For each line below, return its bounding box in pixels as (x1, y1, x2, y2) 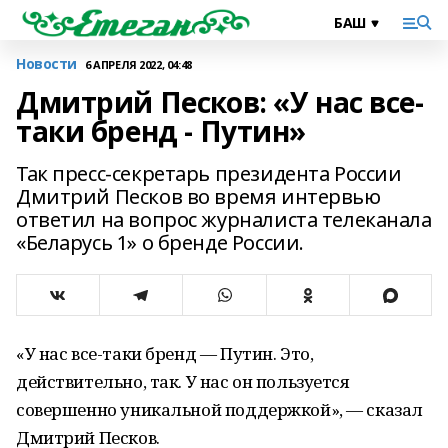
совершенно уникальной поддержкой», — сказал (16, 398, 423, 421)
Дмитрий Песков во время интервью (16, 183, 381, 210)
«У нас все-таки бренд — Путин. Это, (16, 342, 314, 365)
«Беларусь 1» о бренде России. (16, 229, 304, 256)
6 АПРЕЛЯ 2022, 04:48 (85, 56, 192, 72)
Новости (16, 54, 78, 73)
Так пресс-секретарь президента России (16, 160, 402, 187)
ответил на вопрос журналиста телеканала (16, 206, 432, 233)
